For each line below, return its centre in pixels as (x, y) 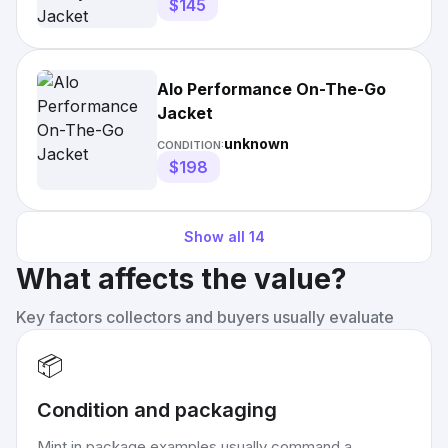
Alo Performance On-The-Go (272, 89)
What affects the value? (181, 279)
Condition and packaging (157, 410)
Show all (216, 236)
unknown (256, 143)
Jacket (185, 113)
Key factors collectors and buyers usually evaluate (205, 317)
